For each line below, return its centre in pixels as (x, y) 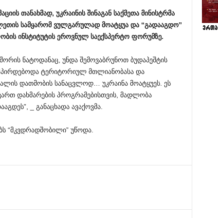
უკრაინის (70, 13)
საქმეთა (126, 13)
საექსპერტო (110, 36)
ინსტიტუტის (36, 36)
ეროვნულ (73, 36)
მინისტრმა (158, 13)
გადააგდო (161, 25)
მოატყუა (115, 25)
